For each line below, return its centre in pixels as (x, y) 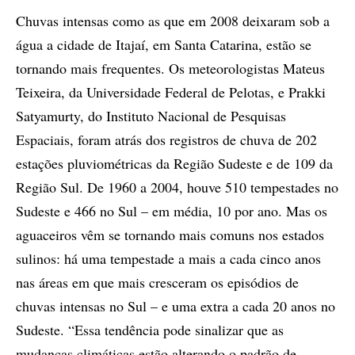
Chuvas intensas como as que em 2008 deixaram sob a (173, 21)
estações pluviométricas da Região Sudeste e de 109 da (174, 163)
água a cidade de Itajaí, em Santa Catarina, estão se (164, 44)
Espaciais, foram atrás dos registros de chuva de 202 (166, 139)
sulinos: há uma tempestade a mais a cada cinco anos (168, 258)
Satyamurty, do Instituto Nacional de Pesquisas (151, 116)
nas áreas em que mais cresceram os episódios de (157, 282)
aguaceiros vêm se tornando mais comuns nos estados (170, 235)
